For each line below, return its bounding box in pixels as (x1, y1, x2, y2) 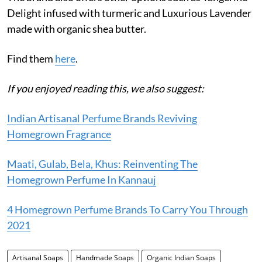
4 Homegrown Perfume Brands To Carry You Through (7, 202, 248, 216)
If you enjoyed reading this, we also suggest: (7, 81, 204, 95)
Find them (7, 51, 55, 65)
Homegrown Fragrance (7, 127, 111, 140)
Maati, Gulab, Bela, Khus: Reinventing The (7, 157, 198, 170)
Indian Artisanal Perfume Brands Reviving (7, 111, 197, 125)
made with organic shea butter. (7, 22, 146, 35)
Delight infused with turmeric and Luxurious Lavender (7, 6, 251, 19)
